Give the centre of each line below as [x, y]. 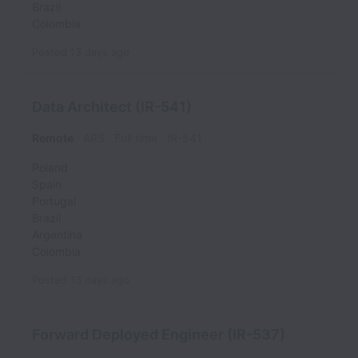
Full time [136, 138]
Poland [50, 167]
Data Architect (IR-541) [112, 107]
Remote [53, 138]
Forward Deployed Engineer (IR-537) [159, 334]
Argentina [57, 235]
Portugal [54, 201]
